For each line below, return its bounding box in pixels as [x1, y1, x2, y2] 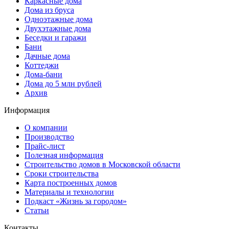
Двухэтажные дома [25, 24, 91, 33]
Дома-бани [25, 70, 62, 79]
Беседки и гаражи [25, 33, 86, 42]
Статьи [25, 206, 49, 215]
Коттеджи [25, 61, 59, 70]
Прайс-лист [25, 142, 65, 151]
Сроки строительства [25, 169, 99, 178]
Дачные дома [25, 52, 70, 61]
